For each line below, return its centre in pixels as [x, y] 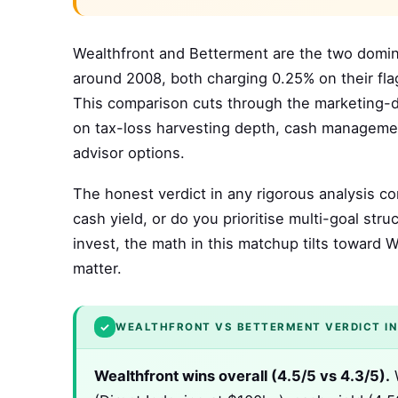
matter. [97, 269]
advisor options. [129, 153]
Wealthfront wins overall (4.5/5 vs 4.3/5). [242, 376]
